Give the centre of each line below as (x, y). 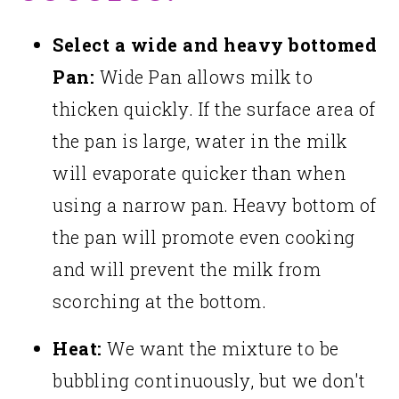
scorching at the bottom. (160, 301)
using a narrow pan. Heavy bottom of (215, 205)
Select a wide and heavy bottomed (215, 45)
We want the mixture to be (220, 349)
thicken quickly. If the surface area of (214, 109)
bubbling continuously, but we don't (209, 381)
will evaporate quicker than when (199, 173)
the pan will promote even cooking (204, 237)
